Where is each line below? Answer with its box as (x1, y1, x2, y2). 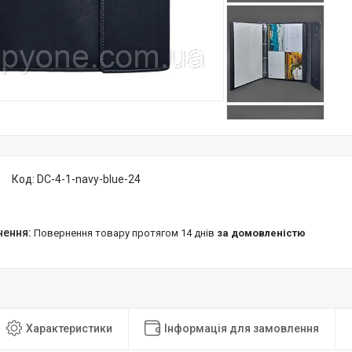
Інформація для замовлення (164, 321, 319, 335)
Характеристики (26, 321, 112, 335)
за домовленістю (217, 227, 306, 239)
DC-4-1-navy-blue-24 (37, 173, 141, 185)
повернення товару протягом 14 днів (41, 227, 217, 239)
